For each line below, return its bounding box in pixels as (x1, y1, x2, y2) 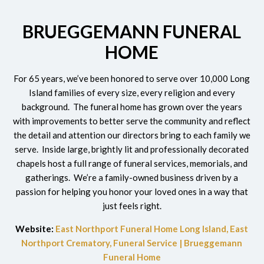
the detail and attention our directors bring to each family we (13, 129, 250, 140)
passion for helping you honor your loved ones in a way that (15, 186, 248, 197)
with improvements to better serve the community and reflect (13, 115, 251, 126)
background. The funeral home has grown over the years (21, 101, 242, 112)
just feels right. (102, 200, 161, 211)
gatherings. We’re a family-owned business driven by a (25, 171, 239, 183)
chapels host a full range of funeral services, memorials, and (16, 157, 247, 169)
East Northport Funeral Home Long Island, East (55, 223, 249, 234)
